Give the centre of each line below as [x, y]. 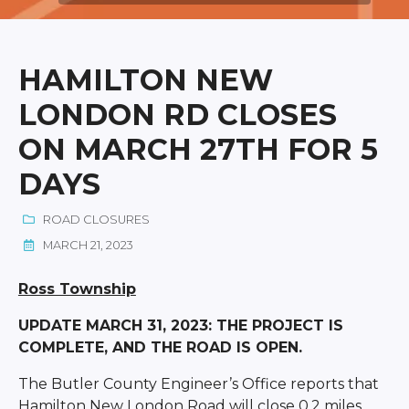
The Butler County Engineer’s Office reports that [198, 383]
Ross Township [77, 288]
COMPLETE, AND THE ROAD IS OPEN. [160, 347]
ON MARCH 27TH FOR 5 [198, 149]
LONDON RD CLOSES [177, 114]
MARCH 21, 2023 [86, 245]
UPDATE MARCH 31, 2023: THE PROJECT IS [180, 325]
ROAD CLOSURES [94, 219]
